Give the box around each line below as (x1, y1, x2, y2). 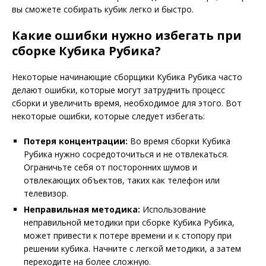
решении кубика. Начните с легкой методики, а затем (24, 243, 241, 254)
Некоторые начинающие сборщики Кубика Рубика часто (12, 71, 242, 83)
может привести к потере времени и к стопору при (24, 230, 232, 241)
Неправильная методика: (24, 204, 140, 215)
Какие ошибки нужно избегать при (12, 27, 242, 43)
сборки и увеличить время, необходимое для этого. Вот (12, 97, 242, 109)
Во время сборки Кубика (128, 135, 230, 147)
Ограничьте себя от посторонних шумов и (24, 161, 197, 173)
